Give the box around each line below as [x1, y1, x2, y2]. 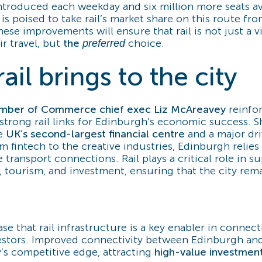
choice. [125, 36, 164, 50]
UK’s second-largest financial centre [6, 127, 185, 140]
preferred [82, 37, 125, 49]
